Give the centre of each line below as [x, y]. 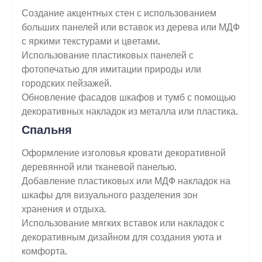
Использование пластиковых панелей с [107, 55]
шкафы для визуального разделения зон [109, 194]
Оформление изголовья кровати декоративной [123, 152]
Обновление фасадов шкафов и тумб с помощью [128, 97]
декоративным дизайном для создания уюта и [121, 237]
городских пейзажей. [66, 83]
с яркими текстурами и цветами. [91, 41]
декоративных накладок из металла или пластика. [130, 111]
